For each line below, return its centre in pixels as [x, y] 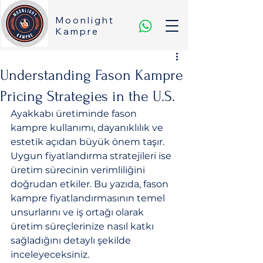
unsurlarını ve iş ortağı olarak [78, 212]
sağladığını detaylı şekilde [72, 240]
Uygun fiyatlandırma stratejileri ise [92, 156]
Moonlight [85, 20]
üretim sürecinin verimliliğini [79, 170]
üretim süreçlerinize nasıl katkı [83, 226]
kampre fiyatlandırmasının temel [89, 198]
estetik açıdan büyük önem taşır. [89, 142]
